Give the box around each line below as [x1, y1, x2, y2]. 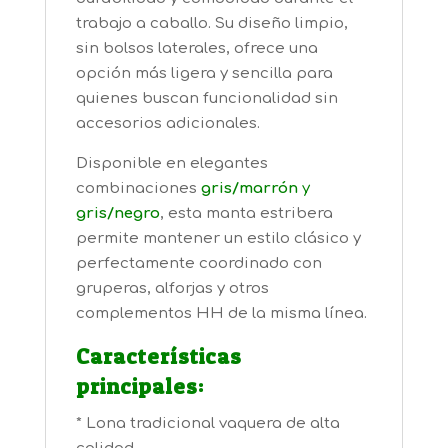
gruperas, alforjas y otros [75, 280, 269, 298]
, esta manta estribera [159, 205, 333, 223]
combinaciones [75, 180, 197, 198]
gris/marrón [200, 180, 298, 198]
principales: [75, 373, 204, 400]
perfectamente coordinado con [75, 255, 322, 273]
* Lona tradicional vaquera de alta [75, 415, 340, 433]
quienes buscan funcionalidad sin [75, 90, 338, 108]
